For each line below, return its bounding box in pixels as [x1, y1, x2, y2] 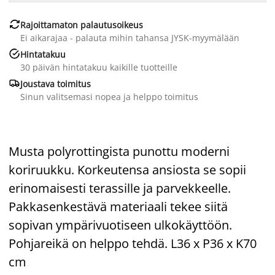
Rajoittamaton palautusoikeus [20, 18, 143, 31]
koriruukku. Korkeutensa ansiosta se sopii [9, 161, 246, 178]
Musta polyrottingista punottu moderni [9, 142, 230, 160]
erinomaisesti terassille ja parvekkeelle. [9, 179, 231, 196]
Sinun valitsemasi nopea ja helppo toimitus [20, 90, 198, 103]
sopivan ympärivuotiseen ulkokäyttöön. [9, 216, 232, 233]
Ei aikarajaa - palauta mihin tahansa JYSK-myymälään [20, 31, 239, 44]
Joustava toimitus [20, 77, 91, 90]
